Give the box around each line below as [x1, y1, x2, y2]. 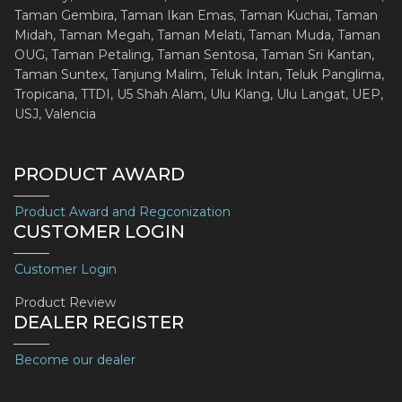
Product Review [14, 294, 116, 311]
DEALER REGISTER [13, 311, 184, 334]
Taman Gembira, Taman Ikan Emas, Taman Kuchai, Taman [14, 7, 378, 24]
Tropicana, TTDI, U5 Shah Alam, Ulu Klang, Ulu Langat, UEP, [14, 86, 383, 103]
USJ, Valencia [14, 106, 96, 123]
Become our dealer [14, 352, 135, 369]
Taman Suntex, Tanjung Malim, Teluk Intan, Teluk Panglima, [14, 66, 384, 83]
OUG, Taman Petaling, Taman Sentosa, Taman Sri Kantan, [14, 47, 374, 64]
